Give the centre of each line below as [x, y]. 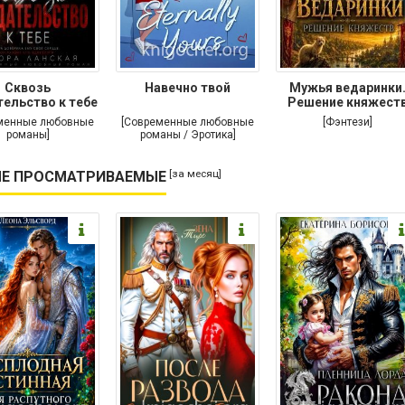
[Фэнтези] [348, 122]
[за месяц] [195, 173]
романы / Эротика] [188, 134]
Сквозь [28, 87]
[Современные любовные [188, 122]
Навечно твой [188, 87]
